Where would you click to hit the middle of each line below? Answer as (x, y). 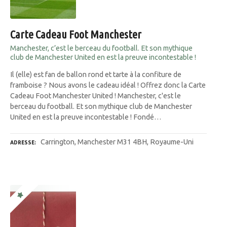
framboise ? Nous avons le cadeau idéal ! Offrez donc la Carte (108, 85)
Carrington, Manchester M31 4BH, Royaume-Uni (117, 142)
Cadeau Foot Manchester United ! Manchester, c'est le (96, 96)
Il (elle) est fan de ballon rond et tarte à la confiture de (96, 74)
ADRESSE (22, 143)
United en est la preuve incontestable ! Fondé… (86, 117)
